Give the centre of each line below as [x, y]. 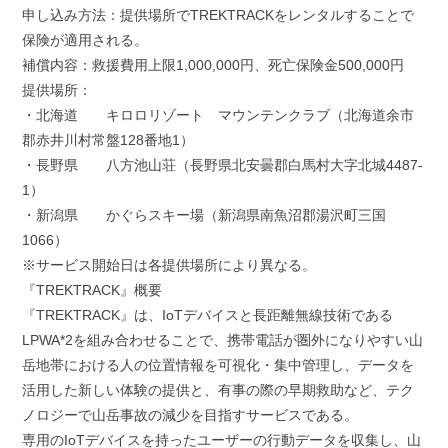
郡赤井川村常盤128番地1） [107, 140]
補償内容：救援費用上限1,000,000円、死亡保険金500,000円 [212, 65]
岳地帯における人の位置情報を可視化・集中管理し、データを [217, 365]
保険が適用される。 [84, 40]
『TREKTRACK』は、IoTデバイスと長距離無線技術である [207, 315]
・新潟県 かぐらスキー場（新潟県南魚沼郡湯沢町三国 [203, 215]
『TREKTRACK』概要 [91, 290]
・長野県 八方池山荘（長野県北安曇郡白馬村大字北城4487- [222, 165]
